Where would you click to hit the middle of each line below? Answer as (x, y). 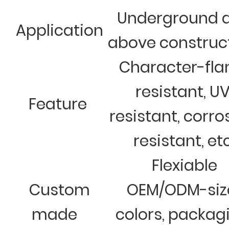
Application (58, 30)
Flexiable (182, 165)
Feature (58, 104)
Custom (58, 190)
